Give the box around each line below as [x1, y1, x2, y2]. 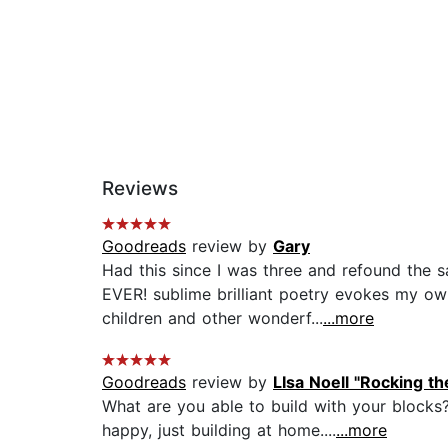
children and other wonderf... [102, 308, 323, 329]
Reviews [102, 177, 178, 201]
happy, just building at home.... [102, 420, 336, 441]
